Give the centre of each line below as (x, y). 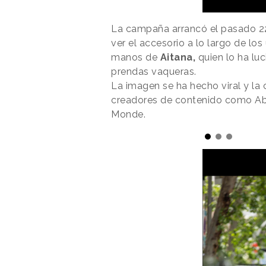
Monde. (130, 115)
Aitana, (178, 58)
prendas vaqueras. (155, 72)
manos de (136, 58)
